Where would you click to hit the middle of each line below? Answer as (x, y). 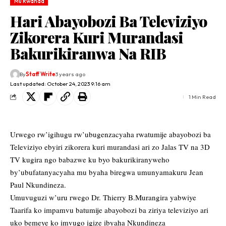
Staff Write (41, 74)
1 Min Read (202, 97)
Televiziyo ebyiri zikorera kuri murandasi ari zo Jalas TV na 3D (110, 147)
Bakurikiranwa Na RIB (88, 54)
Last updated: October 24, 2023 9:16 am (60, 84)
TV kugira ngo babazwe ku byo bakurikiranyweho (90, 160)
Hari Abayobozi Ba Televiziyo (109, 21)
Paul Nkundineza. (38, 185)
